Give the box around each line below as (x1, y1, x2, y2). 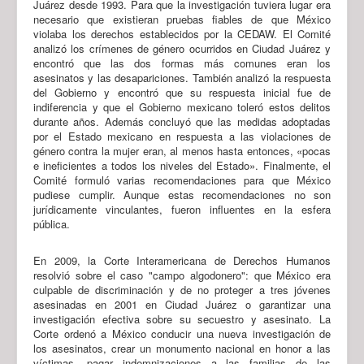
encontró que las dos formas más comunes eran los (33, 54, 331, 71)
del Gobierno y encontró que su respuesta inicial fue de (33, 84, 331, 100)
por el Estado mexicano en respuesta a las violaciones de (33, 128, 331, 144)
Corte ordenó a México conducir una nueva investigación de (33, 325, 331, 341)
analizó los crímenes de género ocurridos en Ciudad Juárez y (33, 40, 331, 56)
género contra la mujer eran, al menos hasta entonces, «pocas (33, 142, 331, 158)
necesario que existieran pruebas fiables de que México (33, 11, 331, 27)
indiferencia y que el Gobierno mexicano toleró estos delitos (33, 98, 331, 115)
